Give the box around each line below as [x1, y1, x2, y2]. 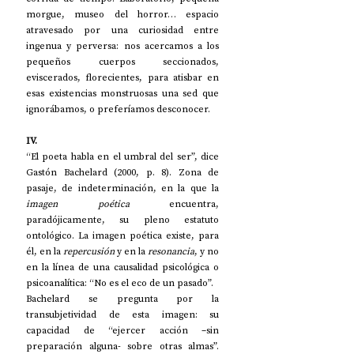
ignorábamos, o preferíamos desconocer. [26, 102, 215, 115]
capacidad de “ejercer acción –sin [26, 323, 219, 337]
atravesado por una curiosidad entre [26, 23, 219, 36]
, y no [194, 244, 219, 258]
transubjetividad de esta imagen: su [26, 307, 219, 321]
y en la [115, 244, 148, 258]
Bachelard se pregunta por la [26, 292, 219, 305]
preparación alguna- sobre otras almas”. [26, 339, 219, 352]
